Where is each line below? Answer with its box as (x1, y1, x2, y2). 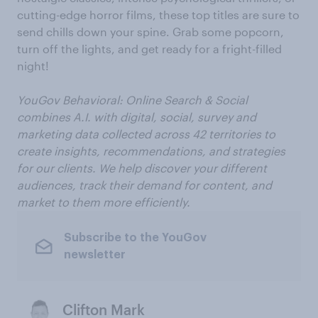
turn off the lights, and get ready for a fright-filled (17, 42, 282, 55)
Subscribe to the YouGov (63, 231, 207, 243)
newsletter (63, 248, 126, 261)
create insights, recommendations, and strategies (17, 144, 285, 158)
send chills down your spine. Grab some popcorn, (17, 25, 284, 38)
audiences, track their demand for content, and (17, 178, 272, 192)
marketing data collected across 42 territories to (17, 127, 275, 141)
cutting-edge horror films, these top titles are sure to (17, 8, 300, 21)
